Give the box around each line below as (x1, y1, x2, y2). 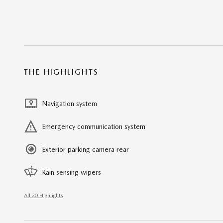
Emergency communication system (42, 122, 145, 130)
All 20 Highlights (24, 192, 63, 199)
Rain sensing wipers (42, 168, 101, 176)
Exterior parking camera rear (42, 145, 129, 153)
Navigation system (42, 99, 97, 108)
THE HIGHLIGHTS (24, 67, 99, 77)
